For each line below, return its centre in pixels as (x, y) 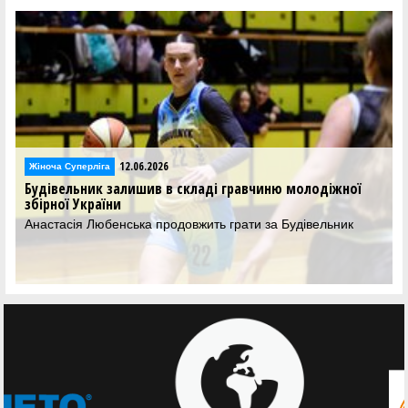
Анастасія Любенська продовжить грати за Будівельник (189, 224)
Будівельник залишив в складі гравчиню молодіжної (193, 189)
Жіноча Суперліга (70, 166)
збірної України (73, 204)
